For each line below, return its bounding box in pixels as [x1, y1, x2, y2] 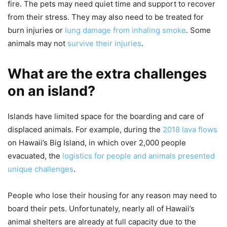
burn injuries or [8, 25, 65, 35]
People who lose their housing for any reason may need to [8, 191, 217, 201]
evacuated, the [8, 151, 62, 161]
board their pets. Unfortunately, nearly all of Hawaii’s [8, 204, 195, 214]
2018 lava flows [163, 125, 217, 135]
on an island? [8, 83, 95, 100]
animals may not [8, 39, 67, 49]
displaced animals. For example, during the [8, 125, 163, 135]
